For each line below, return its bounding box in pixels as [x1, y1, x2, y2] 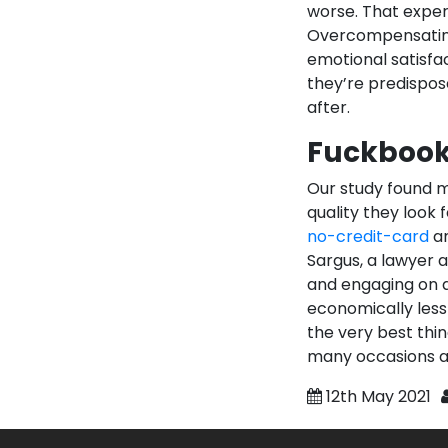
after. [307, 96, 350, 119]
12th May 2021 [326, 385, 431, 408]
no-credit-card [307, 225, 429, 248]
